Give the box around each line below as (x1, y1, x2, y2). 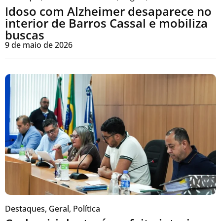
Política (73, 203, 100, 214)
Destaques (5, 203, 45, 214)
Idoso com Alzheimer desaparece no (5, 3, 212, 20)
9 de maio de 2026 (5, 39, 73, 51)
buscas (5, 27, 44, 43)
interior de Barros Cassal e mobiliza (5, 15, 208, 32)
